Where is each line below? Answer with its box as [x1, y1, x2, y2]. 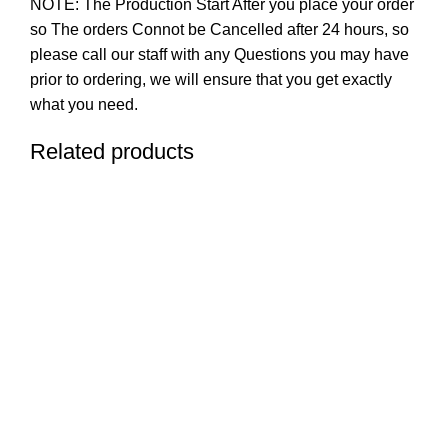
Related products [30, 138, 194, 164]
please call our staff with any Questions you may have [30, 45, 409, 63]
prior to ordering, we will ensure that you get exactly [30, 70, 392, 88]
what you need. [30, 95, 138, 113]
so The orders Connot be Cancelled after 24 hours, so [30, 20, 409, 38]
